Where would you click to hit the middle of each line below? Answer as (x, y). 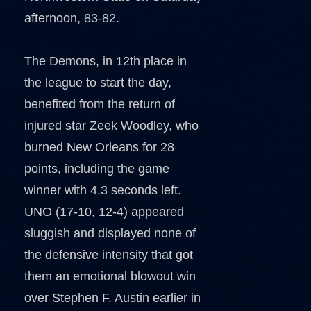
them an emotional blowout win (110, 276)
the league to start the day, (98, 83)
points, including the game (97, 169)
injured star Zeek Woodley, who (111, 126)
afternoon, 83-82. (72, 18)
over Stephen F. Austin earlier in (112, 298)
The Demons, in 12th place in (106, 61)
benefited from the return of (100, 104)
